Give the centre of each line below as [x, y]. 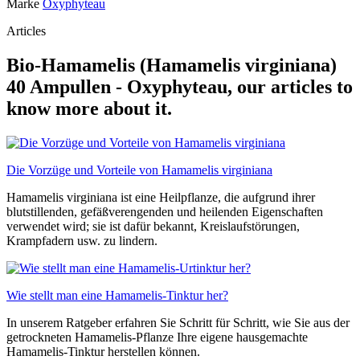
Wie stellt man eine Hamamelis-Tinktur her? [117, 295]
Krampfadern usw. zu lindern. [82, 240]
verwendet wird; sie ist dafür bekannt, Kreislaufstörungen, [153, 226]
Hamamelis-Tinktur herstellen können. [103, 351]
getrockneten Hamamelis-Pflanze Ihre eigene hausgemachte [157, 337]
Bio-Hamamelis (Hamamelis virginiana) [172, 65]
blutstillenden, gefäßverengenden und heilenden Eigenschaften [165, 211]
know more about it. [89, 108]
